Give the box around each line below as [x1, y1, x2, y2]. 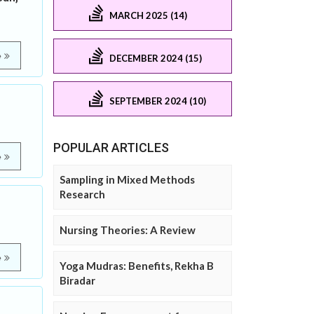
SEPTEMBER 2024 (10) [109, 95, 206, 107]
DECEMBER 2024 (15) [109, 52, 202, 64]
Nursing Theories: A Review [60, 224, 196, 237]
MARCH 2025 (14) [109, 9, 187, 21]
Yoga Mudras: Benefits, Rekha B [60, 259, 214, 273]
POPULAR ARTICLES [53, 140, 169, 156]
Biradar [60, 274, 95, 287]
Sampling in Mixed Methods [60, 173, 195, 186]
